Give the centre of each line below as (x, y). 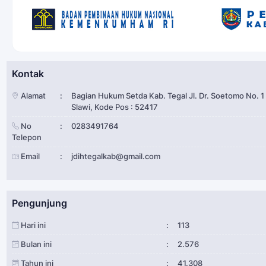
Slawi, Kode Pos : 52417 (115, 107)
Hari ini (32, 225)
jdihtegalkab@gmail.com (116, 156)
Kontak (28, 73)
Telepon (27, 137)
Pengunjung (39, 203)
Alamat (32, 96)
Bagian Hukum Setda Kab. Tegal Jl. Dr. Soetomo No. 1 (168, 96)
